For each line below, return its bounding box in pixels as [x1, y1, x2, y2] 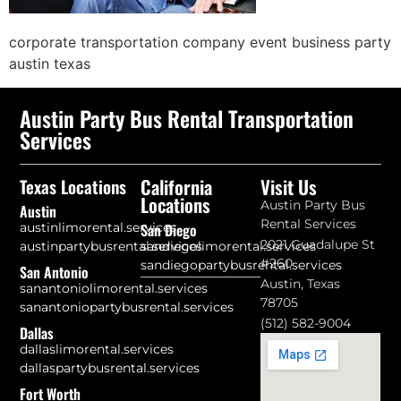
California [140, 173, 212, 201]
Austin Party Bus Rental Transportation [20, 102, 354, 135]
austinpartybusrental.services [20, 238, 203, 255]
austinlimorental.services [20, 219, 177, 236]
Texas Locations [20, 174, 127, 200]
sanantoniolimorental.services [20, 280, 209, 297]
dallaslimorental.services [20, 341, 175, 358]
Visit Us [260, 173, 318, 201]
